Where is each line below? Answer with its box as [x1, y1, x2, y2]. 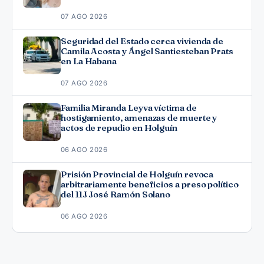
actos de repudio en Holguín [61, 122, 177, 133]
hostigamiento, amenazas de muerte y [61, 112, 217, 123]
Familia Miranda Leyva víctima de [61, 102, 197, 113]
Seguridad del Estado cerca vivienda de [61, 35, 224, 47]
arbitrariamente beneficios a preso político [61, 179, 239, 190]
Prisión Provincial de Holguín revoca [61, 169, 214, 180]
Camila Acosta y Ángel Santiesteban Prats [61, 45, 234, 57]
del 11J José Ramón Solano [61, 189, 171, 200]
